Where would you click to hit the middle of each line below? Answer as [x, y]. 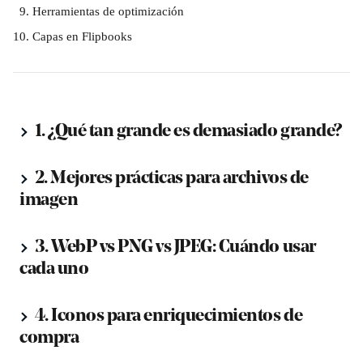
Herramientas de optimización [108, 11]
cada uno [54, 269]
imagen [49, 201]
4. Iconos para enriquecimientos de [169, 316]
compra [49, 338]
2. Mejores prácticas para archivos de [172, 179]
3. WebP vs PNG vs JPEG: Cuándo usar [175, 248]
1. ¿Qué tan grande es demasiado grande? [187, 132]
